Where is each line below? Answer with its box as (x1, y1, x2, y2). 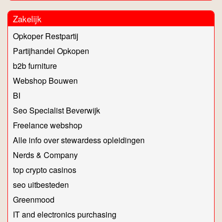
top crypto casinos (13, 164, 76, 176)
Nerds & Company (13, 149, 78, 161)
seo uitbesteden (13, 179, 69, 191)
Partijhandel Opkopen (13, 45, 89, 57)
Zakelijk (13, 12, 42, 25)
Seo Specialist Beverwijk (13, 105, 100, 116)
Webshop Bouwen (13, 75, 78, 87)
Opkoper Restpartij (13, 30, 78, 42)
